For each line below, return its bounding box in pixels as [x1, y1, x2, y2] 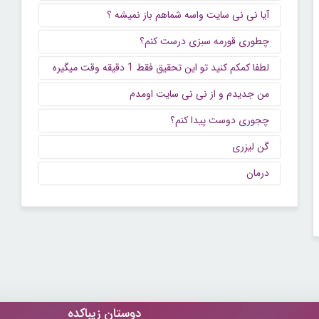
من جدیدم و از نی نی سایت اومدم [130, 86, 270, 103]
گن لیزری [232, 139, 270, 155]
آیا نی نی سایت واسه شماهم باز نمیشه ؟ [107, 7, 270, 23]
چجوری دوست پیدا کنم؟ [170, 113, 270, 129]
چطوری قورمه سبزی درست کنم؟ [140, 33, 270, 50]
